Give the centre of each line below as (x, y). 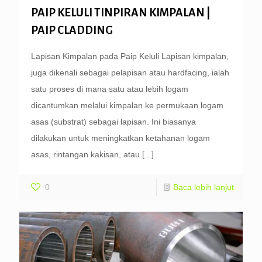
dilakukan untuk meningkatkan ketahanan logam (120, 138)
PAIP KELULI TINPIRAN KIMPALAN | (121, 12)
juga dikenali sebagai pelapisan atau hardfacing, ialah (130, 72)
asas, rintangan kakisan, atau (85, 154)
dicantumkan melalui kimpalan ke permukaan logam (127, 105)
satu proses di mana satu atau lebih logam (110, 89)
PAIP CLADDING (72, 30)
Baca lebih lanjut (204, 187)
